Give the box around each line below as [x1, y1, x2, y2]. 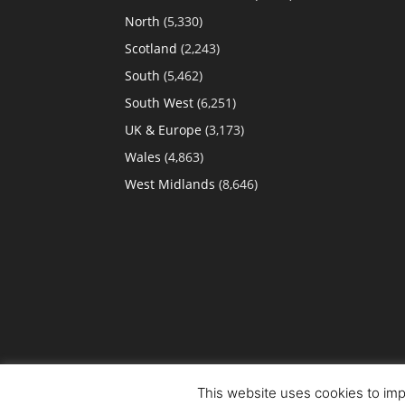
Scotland [125, 40, 177, 57]
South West [125, 94, 193, 111]
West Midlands [125, 175, 215, 193]
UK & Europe [125, 121, 202, 138]
